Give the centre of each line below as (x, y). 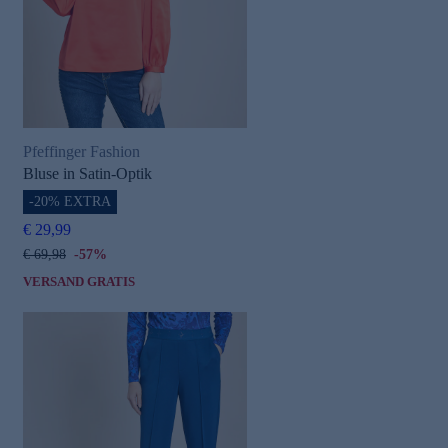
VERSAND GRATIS (79, 281)
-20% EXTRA (70, 201)
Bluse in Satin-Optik (87, 173)
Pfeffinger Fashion (81, 152)
